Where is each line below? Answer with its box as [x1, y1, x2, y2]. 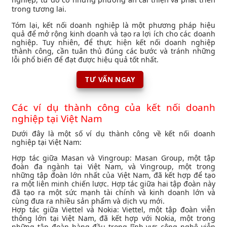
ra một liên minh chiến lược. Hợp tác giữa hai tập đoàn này [12, 179, 215, 189]
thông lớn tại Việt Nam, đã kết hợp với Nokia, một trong [12, 213, 215, 223]
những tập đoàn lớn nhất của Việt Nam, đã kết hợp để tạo [12, 170, 215, 180]
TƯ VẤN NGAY [85, 74, 135, 84]
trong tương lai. [12, 4, 67, 14]
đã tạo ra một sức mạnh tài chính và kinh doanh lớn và [12, 187, 215, 198]
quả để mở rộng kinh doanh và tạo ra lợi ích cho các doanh [12, 28, 215, 39]
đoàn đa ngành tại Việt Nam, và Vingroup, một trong [12, 162, 215, 172]
